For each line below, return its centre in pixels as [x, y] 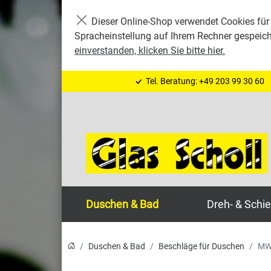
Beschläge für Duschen [201, 247]
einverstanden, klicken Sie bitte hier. [150, 51]
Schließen [102, 26]
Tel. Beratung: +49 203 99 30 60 [204, 81]
